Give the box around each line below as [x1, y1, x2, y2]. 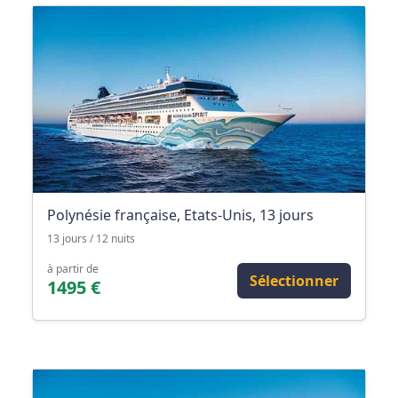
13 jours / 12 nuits [47, 230, 135, 246]
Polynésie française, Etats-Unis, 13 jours [47, 204, 314, 225]
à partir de [47, 260, 99, 276]
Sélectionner [250, 270, 338, 291]
